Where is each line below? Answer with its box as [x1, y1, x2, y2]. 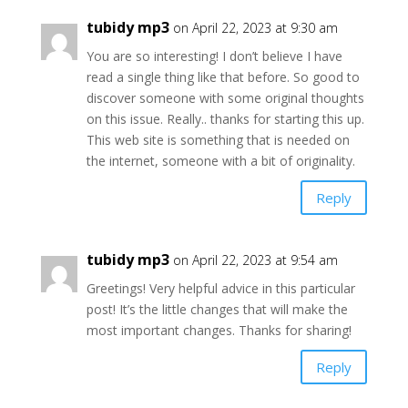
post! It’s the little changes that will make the [86, 301, 348, 318]
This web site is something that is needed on [86, 131, 350, 148]
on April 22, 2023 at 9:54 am [172, 251, 338, 269]
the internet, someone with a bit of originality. [86, 152, 355, 169]
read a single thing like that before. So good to [86, 68, 360, 86]
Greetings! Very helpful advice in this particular [86, 280, 355, 297]
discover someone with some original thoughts [86, 89, 364, 107]
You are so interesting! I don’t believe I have [86, 47, 342, 65]
